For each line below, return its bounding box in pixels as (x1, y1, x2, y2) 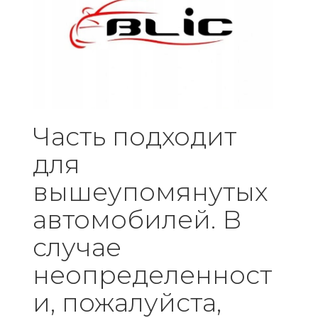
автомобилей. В (33, 203, 241, 235)
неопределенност (33, 258, 272, 290)
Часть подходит (33, 120, 236, 152)
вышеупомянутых (33, 175, 268, 207)
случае (33, 231, 121, 263)
